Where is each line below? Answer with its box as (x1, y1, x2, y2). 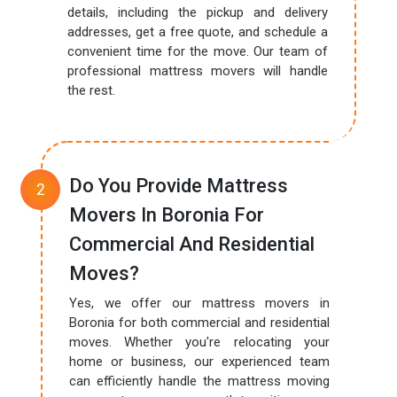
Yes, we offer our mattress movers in (69, 295, 330, 311)
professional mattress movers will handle (67, 63, 328, 79)
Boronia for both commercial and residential (69, 315, 330, 331)
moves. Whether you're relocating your (69, 334, 330, 350)
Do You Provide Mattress (69, 175, 289, 197)
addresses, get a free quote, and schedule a (67, 24, 328, 40)
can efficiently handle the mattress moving (69, 373, 330, 389)
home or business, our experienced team (69, 354, 330, 370)
